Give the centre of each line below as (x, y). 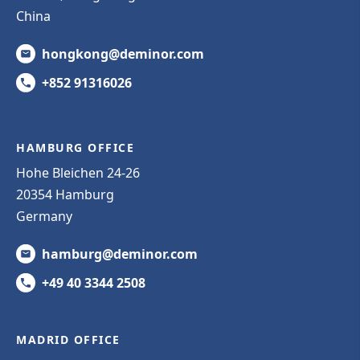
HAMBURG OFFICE (75, 147)
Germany (44, 216)
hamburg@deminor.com (120, 254)
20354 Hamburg (65, 194)
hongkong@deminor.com (123, 53)
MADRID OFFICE (68, 339)
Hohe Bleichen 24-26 (78, 172)
